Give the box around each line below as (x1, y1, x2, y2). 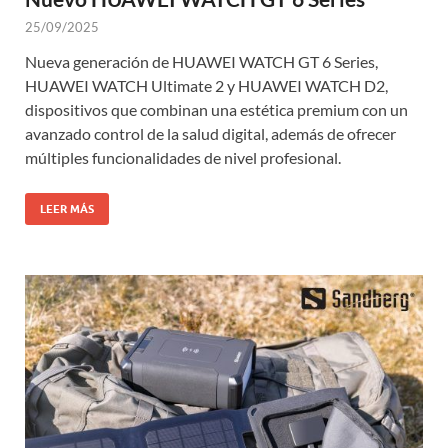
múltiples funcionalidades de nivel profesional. (25, 148, 341, 168)
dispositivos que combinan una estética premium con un (25, 100, 408, 120)
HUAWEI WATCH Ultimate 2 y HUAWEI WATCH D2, (25, 76, 388, 96)
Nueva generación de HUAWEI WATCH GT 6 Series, (25, 52, 378, 72)
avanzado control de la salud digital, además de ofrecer (25, 124, 396, 144)
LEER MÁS (40, 202, 94, 217)
